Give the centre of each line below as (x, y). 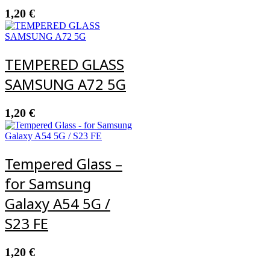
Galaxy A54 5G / (58, 203)
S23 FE (27, 223)
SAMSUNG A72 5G (65, 84)
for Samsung (48, 183)
